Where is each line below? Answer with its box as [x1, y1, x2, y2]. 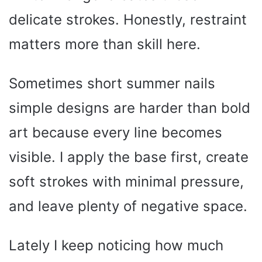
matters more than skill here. [9, 35, 201, 53]
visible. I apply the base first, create [9, 148, 249, 166]
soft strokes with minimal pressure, [9, 173, 244, 190]
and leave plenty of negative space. [9, 197, 247, 215]
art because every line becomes [9, 123, 222, 141]
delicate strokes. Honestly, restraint [9, 11, 247, 28]
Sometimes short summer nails [9, 74, 215, 92]
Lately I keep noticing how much [9, 236, 223, 254]
